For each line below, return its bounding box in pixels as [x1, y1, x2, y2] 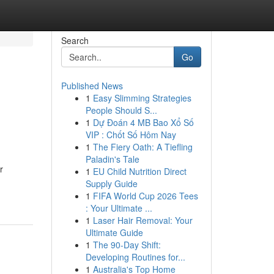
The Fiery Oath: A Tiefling [92, 141, 193, 153]
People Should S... [85, 104, 157, 116]
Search [61, 34, 89, 46]
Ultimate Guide [85, 226, 143, 239]
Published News [61, 80, 123, 92]
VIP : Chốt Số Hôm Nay [85, 128, 176, 141]
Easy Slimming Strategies [92, 92, 191, 104]
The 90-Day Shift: [92, 239, 161, 251]
